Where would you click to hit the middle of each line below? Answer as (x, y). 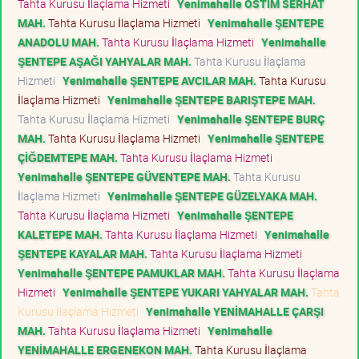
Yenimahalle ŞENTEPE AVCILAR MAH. (159, 80)
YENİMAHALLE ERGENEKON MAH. (105, 349)
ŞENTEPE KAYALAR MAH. (83, 253)
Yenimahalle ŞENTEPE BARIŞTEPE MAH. (212, 99)
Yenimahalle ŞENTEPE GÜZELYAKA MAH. (212, 196)
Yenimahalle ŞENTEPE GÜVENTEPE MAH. (124, 176)
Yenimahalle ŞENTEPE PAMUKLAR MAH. (121, 272)
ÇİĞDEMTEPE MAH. (68, 157)
